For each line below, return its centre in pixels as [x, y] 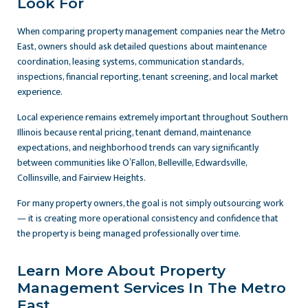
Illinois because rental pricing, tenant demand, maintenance [134, 133]
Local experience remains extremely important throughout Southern [153, 118]
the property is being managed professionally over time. [129, 234]
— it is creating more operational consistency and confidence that [148, 219]
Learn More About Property [121, 271]
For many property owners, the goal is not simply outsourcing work [150, 203]
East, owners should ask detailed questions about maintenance [142, 47]
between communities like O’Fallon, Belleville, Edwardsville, [132, 163]
